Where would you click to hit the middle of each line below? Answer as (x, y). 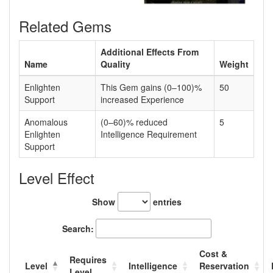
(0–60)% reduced (134, 122)
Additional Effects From (150, 51)
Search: (78, 228)
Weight (234, 64)
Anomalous (46, 122)
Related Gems (65, 26)
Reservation (224, 265)
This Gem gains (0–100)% (151, 87)
